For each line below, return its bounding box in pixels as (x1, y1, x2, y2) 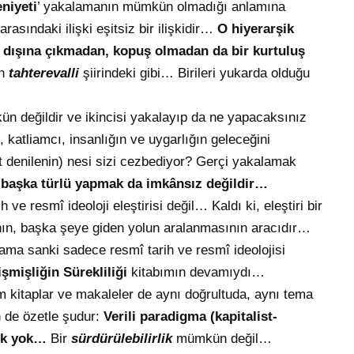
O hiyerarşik (217, 21, 294, 37)
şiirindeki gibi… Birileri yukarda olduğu (83, 66, 310, 81)
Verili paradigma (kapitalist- (104, 309, 277, 325)
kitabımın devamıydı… (131, 265, 265, 281)
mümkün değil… (176, 331, 272, 347)
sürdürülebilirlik (71, 331, 176, 347)
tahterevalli (9, 66, 83, 81)
